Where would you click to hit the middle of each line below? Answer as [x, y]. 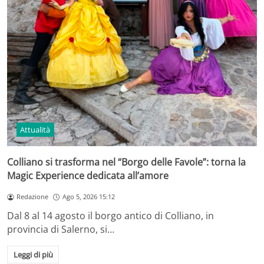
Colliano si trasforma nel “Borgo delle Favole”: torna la [126, 162]
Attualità [35, 130]
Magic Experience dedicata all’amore [88, 176]
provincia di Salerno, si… [61, 230]
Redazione [32, 197]
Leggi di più [33, 255]
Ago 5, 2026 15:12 [88, 197]
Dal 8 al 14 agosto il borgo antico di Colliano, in [110, 216]
